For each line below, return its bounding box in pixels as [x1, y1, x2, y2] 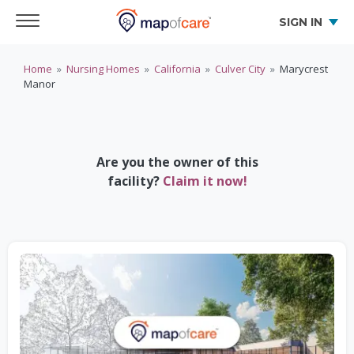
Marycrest [280, 62, 328, 76]
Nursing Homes [66, 62, 140, 76]
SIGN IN [279, 14, 322, 29]
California [154, 62, 201, 76]
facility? [107, 172, 160, 190]
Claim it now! [162, 172, 247, 190]
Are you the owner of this [96, 153, 258, 171]
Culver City [215, 62, 265, 76]
